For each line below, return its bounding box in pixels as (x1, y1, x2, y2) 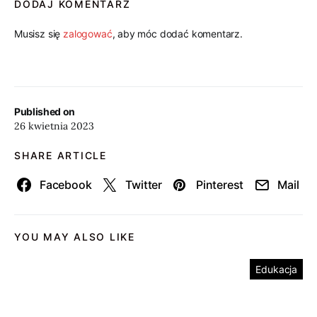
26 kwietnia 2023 (14, 120, 94, 132)
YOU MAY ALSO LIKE (14, 231, 135, 243)
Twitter (125, 178, 163, 192)
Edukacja (255, 263, 297, 275)
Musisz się (14, 28, 64, 40)
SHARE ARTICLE (14, 149, 107, 161)
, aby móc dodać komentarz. (112, 28, 243, 40)
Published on (14, 105, 75, 117)
